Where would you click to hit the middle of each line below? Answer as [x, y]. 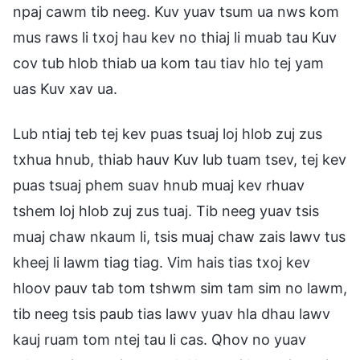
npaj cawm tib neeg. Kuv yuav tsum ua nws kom [176, 11]
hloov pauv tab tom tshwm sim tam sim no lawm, [180, 288]
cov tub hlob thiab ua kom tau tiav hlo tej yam [168, 63]
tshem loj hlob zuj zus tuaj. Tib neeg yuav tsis [166, 211]
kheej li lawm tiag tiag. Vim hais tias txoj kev [162, 262]
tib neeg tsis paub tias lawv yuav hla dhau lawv [172, 313]
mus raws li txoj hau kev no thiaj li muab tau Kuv [175, 37]
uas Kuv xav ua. [65, 88]
